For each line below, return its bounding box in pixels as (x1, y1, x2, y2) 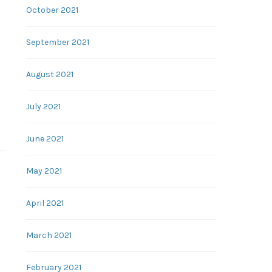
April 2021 (25, 198, 64, 208)
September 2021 (25, 37, 89, 47)
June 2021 (25, 134, 64, 144)
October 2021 (25, 5, 78, 15)
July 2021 (25, 101, 61, 112)
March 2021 (25, 230, 72, 240)
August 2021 (25, 69, 73, 80)
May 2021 (25, 166, 62, 176)
